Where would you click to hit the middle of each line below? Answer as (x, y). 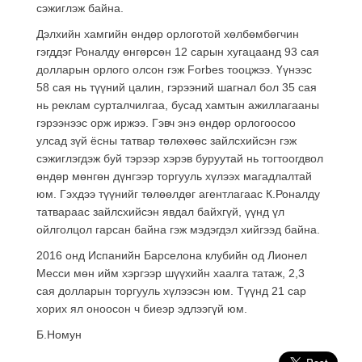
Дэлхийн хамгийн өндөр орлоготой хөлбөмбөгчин (168, 34)
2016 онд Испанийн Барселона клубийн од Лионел (172, 255)
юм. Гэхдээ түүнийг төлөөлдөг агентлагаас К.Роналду (178, 194)
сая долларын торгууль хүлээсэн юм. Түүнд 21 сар (171, 290)
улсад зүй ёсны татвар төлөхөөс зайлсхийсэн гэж (166, 140)
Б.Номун (59, 334)
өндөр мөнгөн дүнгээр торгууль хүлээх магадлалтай (174, 176)
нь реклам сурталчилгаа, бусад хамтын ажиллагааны (178, 105)
